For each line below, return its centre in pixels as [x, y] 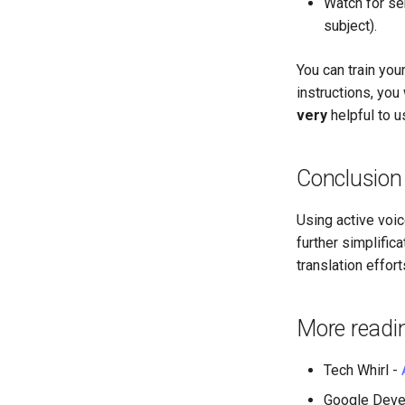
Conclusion [349, 179]
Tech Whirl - [363, 370]
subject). [350, 26]
